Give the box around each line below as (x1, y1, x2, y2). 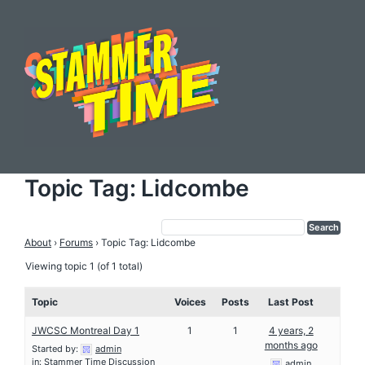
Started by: (32, 342, 81, 354)
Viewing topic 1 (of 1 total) (25, 259, 143, 272)
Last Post (268, 295, 314, 308)
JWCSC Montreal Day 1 (32, 323, 139, 336)
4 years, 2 (268, 323, 314, 336)
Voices (174, 295, 206, 308)
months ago (264, 338, 318, 351)
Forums (59, 235, 93, 248)
